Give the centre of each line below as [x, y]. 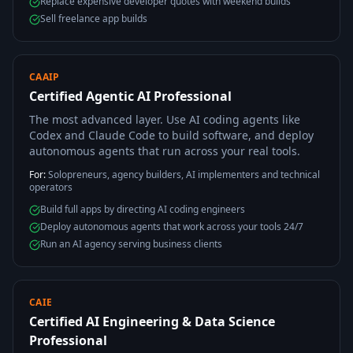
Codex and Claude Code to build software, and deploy [171, 135]
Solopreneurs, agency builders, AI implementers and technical [184, 175]
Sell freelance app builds [94, 19]
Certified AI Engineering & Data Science [152, 321]
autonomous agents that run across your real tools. [165, 151]
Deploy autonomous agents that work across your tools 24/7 [172, 227]
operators [51, 187]
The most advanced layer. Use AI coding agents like [165, 119]
